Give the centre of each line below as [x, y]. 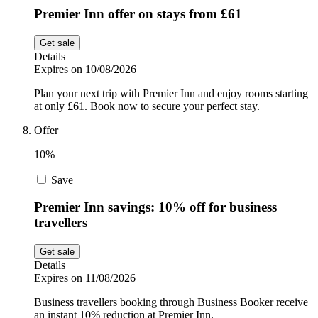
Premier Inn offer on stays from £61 [138, 13]
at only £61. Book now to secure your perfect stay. [147, 106]
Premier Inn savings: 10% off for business [155, 207]
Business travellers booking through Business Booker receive [171, 302]
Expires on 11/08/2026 [85, 278]
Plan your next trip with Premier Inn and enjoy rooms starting [171, 93]
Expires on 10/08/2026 [85, 69]
